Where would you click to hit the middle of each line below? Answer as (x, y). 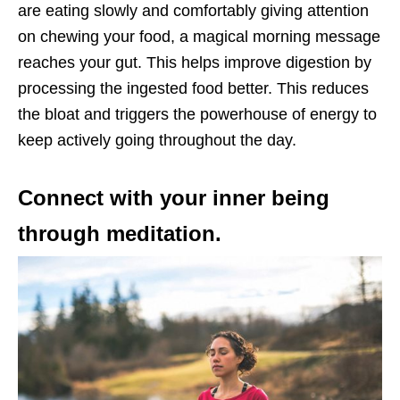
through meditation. (120, 234)
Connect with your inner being (174, 198)
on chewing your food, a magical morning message (199, 37)
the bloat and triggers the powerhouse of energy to (197, 115)
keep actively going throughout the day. (157, 141)
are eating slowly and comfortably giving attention (193, 11)
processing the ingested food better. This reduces (193, 89)
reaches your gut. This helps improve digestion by (195, 63)
